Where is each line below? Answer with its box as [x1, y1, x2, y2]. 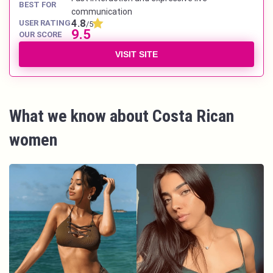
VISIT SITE [115, 49, 158, 60]
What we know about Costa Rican [9, 106, 234, 127]
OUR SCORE [19, 30, 62, 40]
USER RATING [19, 18, 71, 28]
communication [71, 7, 132, 17]
